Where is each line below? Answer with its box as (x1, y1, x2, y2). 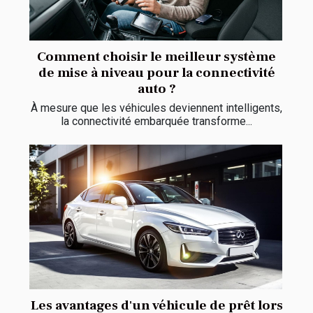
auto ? (137, 80, 176, 98)
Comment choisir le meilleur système (37, 48, 276, 66)
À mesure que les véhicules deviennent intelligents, (31, 101, 282, 115)
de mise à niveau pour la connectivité (38, 64, 275, 82)
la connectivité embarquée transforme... (61, 115, 252, 129)
